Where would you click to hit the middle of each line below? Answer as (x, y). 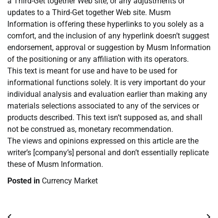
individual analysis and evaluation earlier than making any (107, 94)
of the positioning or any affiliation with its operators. (98, 59)
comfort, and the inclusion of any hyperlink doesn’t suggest (108, 36)
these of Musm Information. (55, 164)
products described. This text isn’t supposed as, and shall (105, 118)
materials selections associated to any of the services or (103, 106)
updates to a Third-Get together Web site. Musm (89, 13)
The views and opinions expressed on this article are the (103, 141)
